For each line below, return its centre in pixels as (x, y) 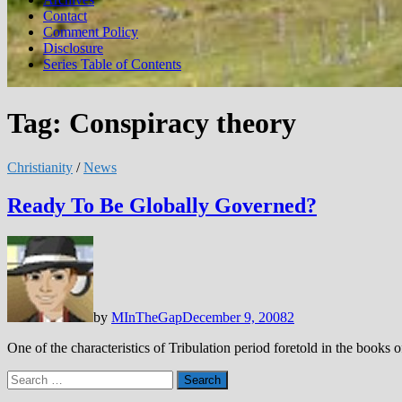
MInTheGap (147, 317)
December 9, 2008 (235, 317)
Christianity (40, 167)
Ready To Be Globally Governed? (162, 205)
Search (26, 377)
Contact (65, 16)
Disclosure (73, 48)
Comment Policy (91, 32)
